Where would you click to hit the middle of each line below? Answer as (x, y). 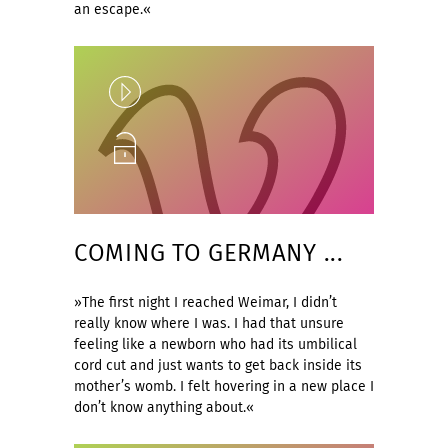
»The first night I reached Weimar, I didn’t (205, 303)
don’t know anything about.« (164, 408)
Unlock (130, 148)
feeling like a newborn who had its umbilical (215, 345)
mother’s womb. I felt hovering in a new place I (224, 387)
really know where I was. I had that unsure (209, 324)
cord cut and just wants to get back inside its (218, 366)
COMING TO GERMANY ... (209, 253)
